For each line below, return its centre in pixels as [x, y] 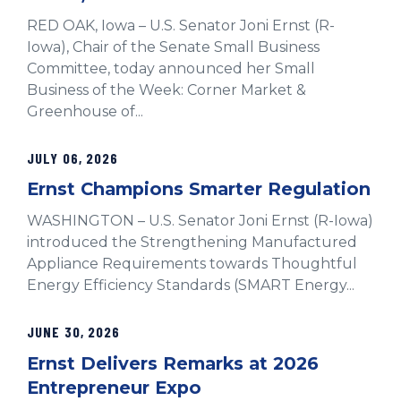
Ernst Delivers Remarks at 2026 [173, 363]
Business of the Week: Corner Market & [166, 90]
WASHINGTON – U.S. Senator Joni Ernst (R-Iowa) [200, 221]
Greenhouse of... [85, 111]
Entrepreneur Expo [114, 387]
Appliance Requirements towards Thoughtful [192, 264]
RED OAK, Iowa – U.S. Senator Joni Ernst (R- [181, 25]
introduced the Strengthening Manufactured [192, 243]
